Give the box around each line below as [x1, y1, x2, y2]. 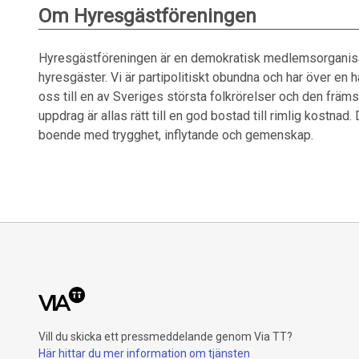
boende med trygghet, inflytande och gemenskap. [38, 127, 313, 143]
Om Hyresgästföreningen [38, 5, 256, 27]
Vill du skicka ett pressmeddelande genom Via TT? [38, 330, 292, 343]
